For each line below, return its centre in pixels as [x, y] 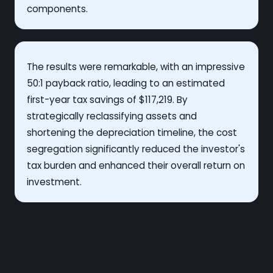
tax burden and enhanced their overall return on [136, 165]
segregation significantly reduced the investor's [136, 149]
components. [57, 9]
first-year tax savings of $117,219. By [107, 99]
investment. [54, 182]
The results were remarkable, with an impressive [136, 66]
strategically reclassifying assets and [112, 116]
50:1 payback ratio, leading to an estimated [126, 83]
